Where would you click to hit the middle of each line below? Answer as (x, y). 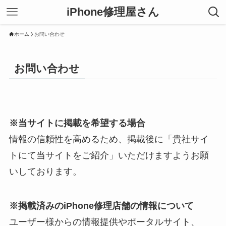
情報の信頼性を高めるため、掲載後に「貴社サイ (109, 139)
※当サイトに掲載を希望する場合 (77, 123)
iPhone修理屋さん (113, 12)
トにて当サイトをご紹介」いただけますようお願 (109, 156)
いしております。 (45, 172)
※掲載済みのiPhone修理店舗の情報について (101, 206)
